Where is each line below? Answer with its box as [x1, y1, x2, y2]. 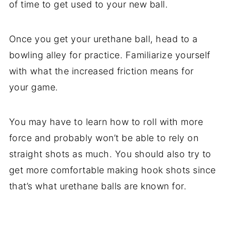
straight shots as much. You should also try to [9, 148, 211, 159]
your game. [9, 81, 61, 92]
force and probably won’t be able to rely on [9, 132, 199, 143]
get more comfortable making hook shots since [9, 164, 216, 175]
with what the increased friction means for [9, 65, 194, 76]
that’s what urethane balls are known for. [9, 180, 189, 191]
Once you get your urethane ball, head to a [9, 33, 198, 44]
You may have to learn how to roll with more [9, 116, 203, 127]
